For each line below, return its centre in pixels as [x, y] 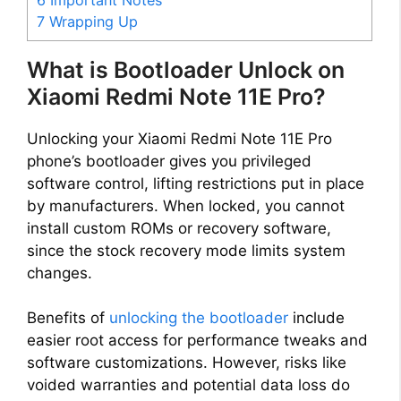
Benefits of [68, 318]
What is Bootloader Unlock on [186, 69]
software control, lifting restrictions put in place [196, 183]
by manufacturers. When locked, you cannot [186, 205]
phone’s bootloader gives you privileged [169, 161]
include [316, 318]
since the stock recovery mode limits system [186, 250]
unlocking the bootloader [199, 318]
